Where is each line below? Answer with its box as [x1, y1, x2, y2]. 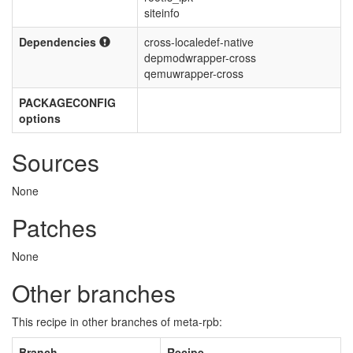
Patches [12, 210, 97, 244]
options [19, 110, 61, 126]
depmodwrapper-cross [144, 50, 256, 65]
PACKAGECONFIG [19, 95, 116, 110]
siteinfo [144, 5, 180, 20]
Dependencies [19, 34, 99, 50]
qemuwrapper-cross [144, 65, 243, 81]
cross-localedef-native [144, 34, 254, 50]
